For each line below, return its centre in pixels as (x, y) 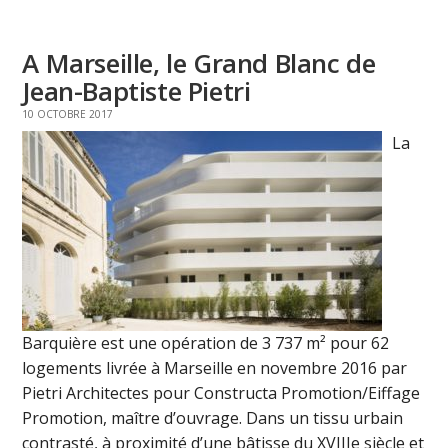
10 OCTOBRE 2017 (68, 114)
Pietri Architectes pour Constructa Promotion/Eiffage (221, 393)
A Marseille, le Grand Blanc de (199, 63)
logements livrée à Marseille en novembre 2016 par (215, 368)
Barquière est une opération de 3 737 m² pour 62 (206, 343)
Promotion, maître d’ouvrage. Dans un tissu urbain (213, 418)
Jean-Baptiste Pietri (136, 91)
